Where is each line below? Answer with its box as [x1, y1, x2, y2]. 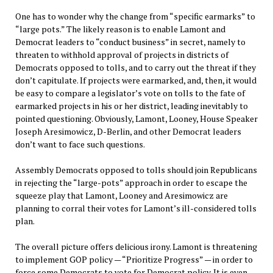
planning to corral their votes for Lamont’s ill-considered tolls [15, 202, 257, 214]
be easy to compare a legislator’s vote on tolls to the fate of [15, 87, 245, 99]
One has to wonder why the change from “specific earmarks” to [15, 10, 255, 23]
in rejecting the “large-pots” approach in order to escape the [15, 177, 247, 189]
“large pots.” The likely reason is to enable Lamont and [15, 23, 225, 35]
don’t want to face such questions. [15, 138, 145, 151]
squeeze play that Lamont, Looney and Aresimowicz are [15, 190, 228, 202]
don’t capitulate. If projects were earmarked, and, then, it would [15, 74, 257, 87]
